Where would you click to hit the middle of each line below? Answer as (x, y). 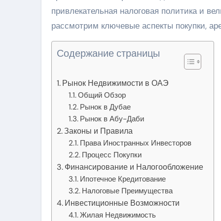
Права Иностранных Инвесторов (136, 143)
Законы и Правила (99, 131)
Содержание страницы (108, 53)
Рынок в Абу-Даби (112, 119)
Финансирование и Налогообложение (134, 167)
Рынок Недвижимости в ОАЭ (116, 83)
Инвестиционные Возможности (122, 203)
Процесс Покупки (112, 155)
